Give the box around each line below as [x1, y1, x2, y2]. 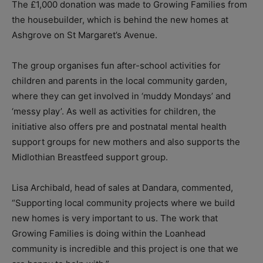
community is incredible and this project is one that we [12, 243, 238, 255]
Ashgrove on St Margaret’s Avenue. [12, 29, 157, 41]
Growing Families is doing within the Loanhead [12, 228, 205, 240]
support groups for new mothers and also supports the [12, 136, 240, 148]
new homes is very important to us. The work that [12, 213, 218, 224]
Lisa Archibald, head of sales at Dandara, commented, [12, 182, 233, 194]
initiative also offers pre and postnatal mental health [12, 121, 227, 133]
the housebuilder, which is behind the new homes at [12, 14, 228, 26]
